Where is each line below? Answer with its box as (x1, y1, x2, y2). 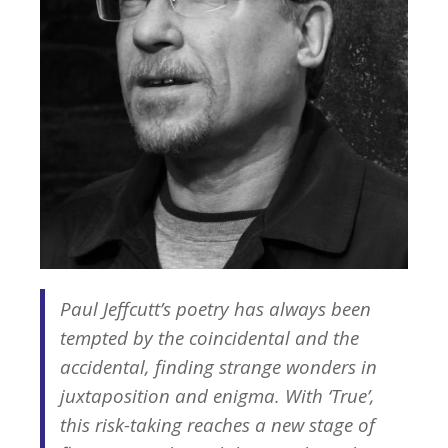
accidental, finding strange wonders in (60, 354, 377, 380)
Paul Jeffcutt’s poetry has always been (60, 296, 371, 322)
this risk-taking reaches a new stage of (60, 412, 375, 438)
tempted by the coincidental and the (60, 325, 359, 351)
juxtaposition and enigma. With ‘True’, (60, 383, 375, 409)
